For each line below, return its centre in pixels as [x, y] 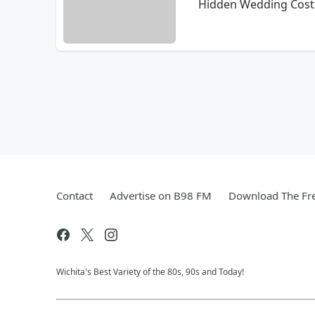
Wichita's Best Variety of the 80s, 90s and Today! [150, 272]
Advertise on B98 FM [161, 195]
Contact [75, 195]
